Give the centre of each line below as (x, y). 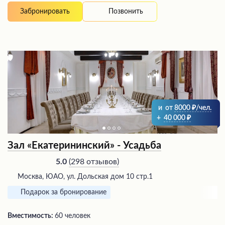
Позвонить (126, 11)
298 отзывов (94, 161)
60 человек (73, 216)
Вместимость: (31, 216)
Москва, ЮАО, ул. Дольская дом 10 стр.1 (85, 177)
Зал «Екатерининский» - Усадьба (84, 146)
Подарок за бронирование (64, 193)
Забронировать (45, 12)
